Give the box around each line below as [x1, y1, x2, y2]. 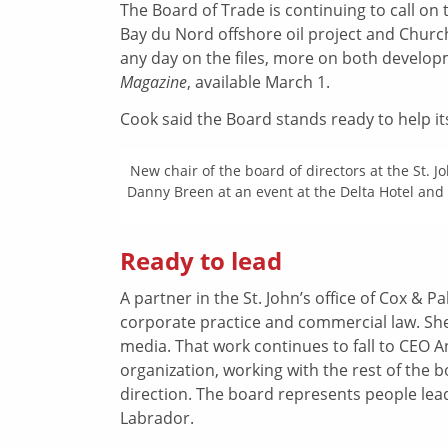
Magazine [120, 71, 187, 93]
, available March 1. [187, 71, 330, 94]
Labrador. [120, 406, 194, 429]
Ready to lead [120, 243, 282, 277]
